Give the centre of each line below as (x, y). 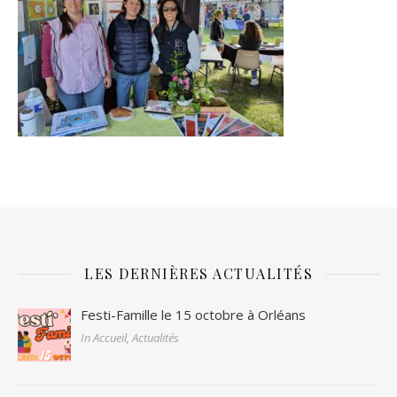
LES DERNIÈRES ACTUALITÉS (198, 273)
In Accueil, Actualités (130, 338)
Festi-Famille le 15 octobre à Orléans (194, 315)
